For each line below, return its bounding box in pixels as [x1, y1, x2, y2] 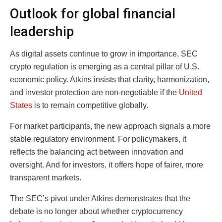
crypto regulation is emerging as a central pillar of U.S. [10, 62, 199, 71]
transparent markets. [10, 173, 81, 182]
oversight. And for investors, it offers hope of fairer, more [10, 160, 203, 169]
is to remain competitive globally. [32, 101, 148, 110]
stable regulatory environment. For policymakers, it [10, 134, 186, 143]
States [10, 101, 32, 110]
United [179, 88, 202, 97]
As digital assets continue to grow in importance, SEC [10, 49, 198, 58]
